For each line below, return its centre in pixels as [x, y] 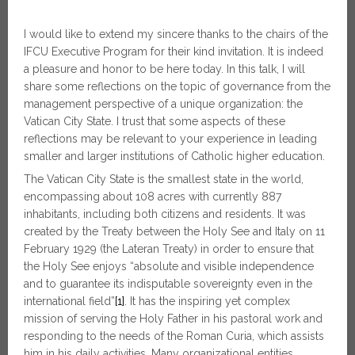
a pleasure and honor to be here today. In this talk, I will [164, 69]
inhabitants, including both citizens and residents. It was [165, 214]
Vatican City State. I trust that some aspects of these [155, 121]
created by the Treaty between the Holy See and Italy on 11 [174, 231]
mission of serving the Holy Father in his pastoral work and [173, 319]
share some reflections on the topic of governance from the [177, 86]
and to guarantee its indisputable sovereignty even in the [168, 284]
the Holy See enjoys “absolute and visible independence [169, 266]
